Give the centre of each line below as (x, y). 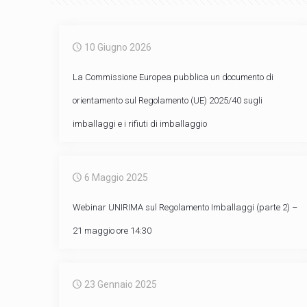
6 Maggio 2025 (116, 177)
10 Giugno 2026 (118, 47)
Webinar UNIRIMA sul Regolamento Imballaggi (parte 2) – (185, 207)
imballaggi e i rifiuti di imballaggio (139, 124)
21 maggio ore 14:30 (112, 231)
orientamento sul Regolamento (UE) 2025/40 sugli (167, 100)
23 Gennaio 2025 (120, 284)
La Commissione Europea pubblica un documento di (173, 77)
